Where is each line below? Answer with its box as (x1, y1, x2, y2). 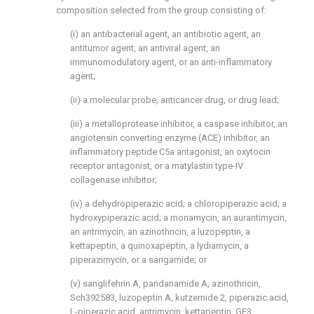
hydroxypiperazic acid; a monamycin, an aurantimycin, (70, 212, 287, 224)
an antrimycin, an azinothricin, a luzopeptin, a (70, 226, 250, 238)
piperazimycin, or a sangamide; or (70, 254, 207, 266)
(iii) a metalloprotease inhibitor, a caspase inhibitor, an (70, 118, 287, 130)
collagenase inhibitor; (70, 175, 157, 186)
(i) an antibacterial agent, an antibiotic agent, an (70, 29, 261, 40)
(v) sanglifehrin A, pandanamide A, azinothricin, (70, 278, 261, 289)
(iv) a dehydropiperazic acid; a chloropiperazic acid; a (70, 198, 287, 210)
